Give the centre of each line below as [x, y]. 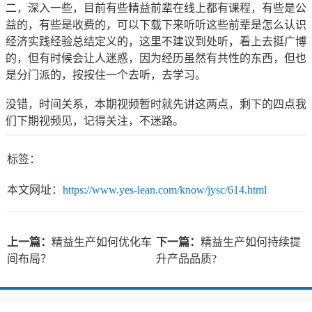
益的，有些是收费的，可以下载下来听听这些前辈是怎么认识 [156, 24]
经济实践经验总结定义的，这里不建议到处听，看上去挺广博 [156, 41]
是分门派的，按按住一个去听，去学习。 [106, 75]
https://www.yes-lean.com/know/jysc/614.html [165, 189]
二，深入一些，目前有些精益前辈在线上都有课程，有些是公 [156, 8]
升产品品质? [186, 258]
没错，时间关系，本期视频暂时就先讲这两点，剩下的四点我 [156, 104]
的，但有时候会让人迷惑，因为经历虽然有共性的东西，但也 [156, 58]
